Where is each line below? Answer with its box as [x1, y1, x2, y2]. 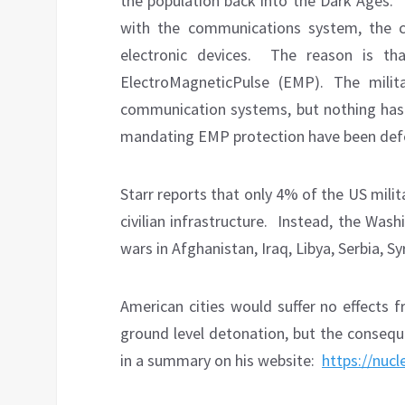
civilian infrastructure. [120, 211, 268, 232]
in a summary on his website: [120, 350, 315, 372]
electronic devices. [120, 44, 251, 66]
